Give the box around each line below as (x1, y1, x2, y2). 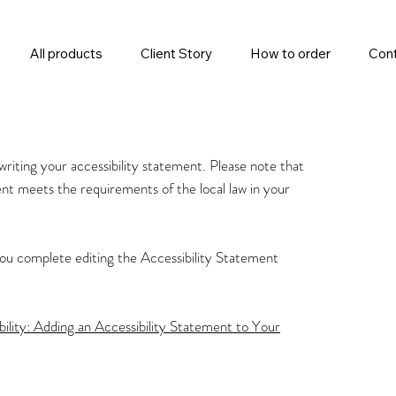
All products (30, 45, 103, 63)
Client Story (141, 45, 213, 63)
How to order (249, 45, 331, 63)
